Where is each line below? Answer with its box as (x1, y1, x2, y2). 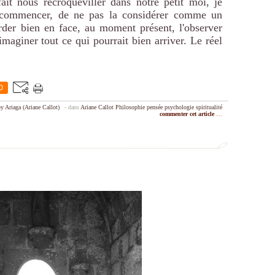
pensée (147, 104, 163, 110)
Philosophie (115, 104, 145, 110)
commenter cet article (160, 110, 216, 117)
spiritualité (196, 104, 222, 110)
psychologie (165, 104, 194, 110)
